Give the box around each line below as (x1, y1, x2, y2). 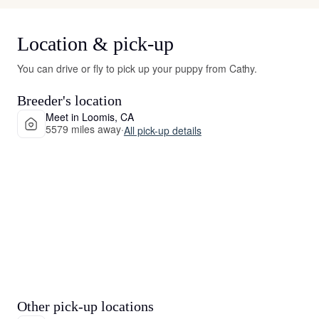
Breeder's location (17, 93, 122, 108)
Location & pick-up (17, 33, 174, 55)
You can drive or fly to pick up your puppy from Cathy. (17, 61, 258, 75)
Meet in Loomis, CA (46, 109, 134, 124)
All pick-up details (123, 122, 202, 137)
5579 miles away (46, 121, 121, 136)
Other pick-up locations (17, 298, 154, 314)
